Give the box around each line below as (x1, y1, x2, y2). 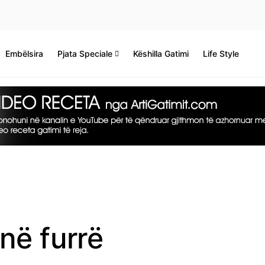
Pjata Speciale (57, 49, 113, 59)
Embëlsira (5, 49, 44, 59)
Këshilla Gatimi (133, 49, 189, 59)
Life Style (203, 49, 240, 59)
